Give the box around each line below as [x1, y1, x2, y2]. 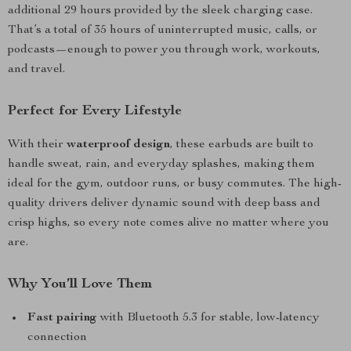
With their [8, 139, 67, 151]
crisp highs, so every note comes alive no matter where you [8, 217, 329, 230]
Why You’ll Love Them [8, 277, 152, 291]
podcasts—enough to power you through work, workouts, [8, 44, 320, 56]
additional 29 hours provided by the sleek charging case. [8, 5, 313, 17]
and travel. [8, 63, 65, 76]
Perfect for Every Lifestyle [8, 104, 182, 118]
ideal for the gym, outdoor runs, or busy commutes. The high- [8, 178, 342, 190]
